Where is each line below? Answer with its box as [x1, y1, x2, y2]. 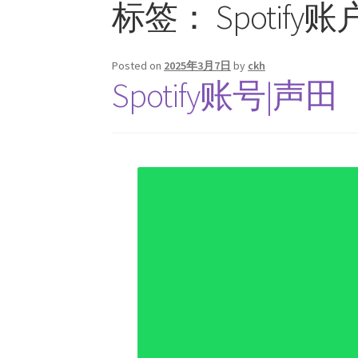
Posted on [112, 58, 165, 73]
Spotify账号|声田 [112, 74, 339, 116]
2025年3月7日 [164, 58, 232, 73]
